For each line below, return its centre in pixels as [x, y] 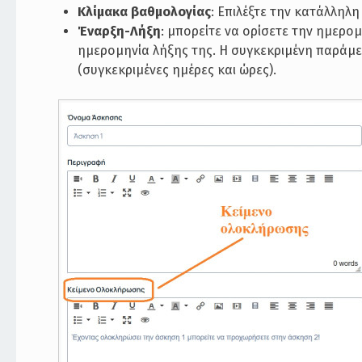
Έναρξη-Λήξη [120, 31]
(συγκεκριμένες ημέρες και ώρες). [177, 69]
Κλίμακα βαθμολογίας [145, 11]
